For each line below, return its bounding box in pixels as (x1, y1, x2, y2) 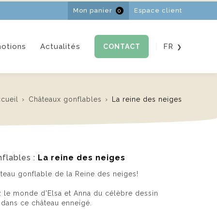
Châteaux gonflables (29, 95, 102, 103)
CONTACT (103, 42, 140, 50)
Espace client (134, 6, 182, 14)
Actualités (40, 42, 80, 51)
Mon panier (73, 6, 112, 14)
